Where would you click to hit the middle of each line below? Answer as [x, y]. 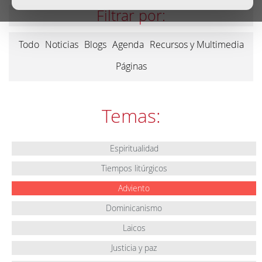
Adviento [134, 188]
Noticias [61, 44]
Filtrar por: [131, 15]
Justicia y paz [134, 248]
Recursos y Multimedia [196, 44]
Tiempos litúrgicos [134, 168]
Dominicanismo [134, 208]
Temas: [131, 116]
